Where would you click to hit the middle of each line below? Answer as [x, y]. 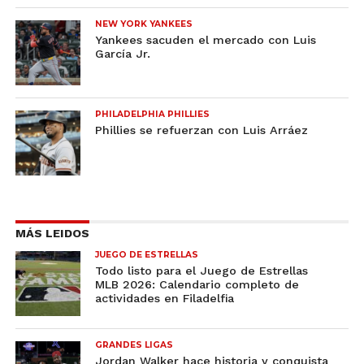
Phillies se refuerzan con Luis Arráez [202, 130]
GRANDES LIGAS [134, 345]
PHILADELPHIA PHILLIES [153, 114]
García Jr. [123, 54]
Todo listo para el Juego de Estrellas [202, 271]
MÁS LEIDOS [52, 233]
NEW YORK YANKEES [144, 24]
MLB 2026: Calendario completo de [197, 284]
